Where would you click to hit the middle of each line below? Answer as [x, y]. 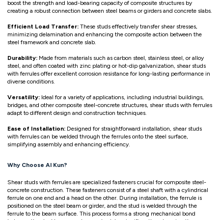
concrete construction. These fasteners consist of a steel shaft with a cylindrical [108, 190]
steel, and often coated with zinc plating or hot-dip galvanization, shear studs [107, 66]
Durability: [22, 58]
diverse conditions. [31, 81]
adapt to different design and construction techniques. [77, 113]
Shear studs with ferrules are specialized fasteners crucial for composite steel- [107, 182]
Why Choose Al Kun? [37, 165]
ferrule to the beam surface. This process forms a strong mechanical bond [101, 214]
